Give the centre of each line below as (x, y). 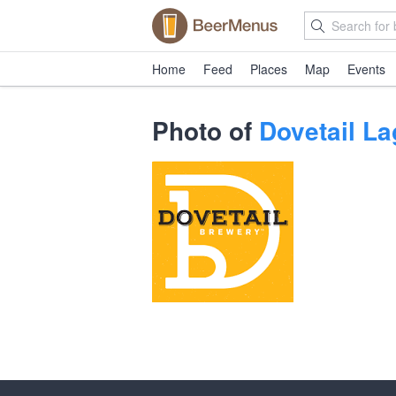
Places (269, 69)
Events (366, 69)
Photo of (206, 130)
